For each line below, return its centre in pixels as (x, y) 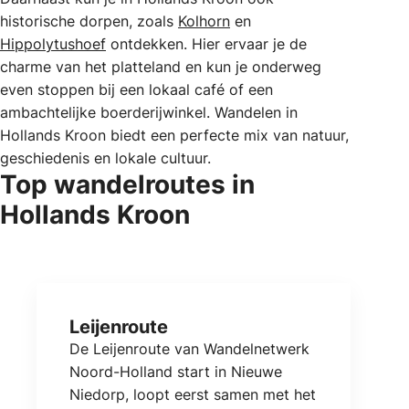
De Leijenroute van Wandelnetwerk (189, 348)
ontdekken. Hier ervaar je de (206, 44)
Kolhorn (204, 21)
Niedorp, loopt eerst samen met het (193, 394)
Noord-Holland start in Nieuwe (176, 371)
